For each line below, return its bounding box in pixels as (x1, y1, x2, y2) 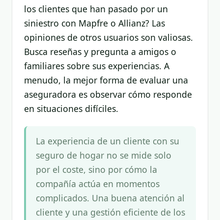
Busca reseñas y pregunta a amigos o (24, 45, 176, 57)
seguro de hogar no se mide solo (36, 149, 171, 162)
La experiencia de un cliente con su (36, 135, 179, 147)
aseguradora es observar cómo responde (24, 88, 192, 100)
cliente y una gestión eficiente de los (36, 206, 185, 219)
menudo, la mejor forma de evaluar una (24, 74, 188, 86)
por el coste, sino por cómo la (36, 164, 157, 176)
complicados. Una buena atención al (36, 192, 185, 204)
